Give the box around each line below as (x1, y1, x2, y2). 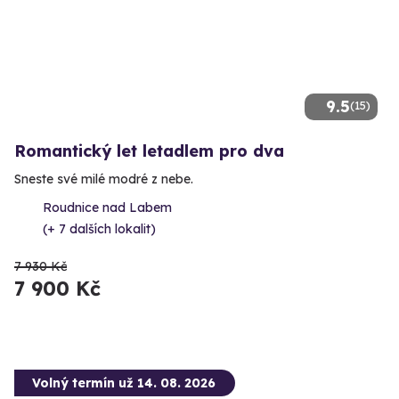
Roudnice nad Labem (43, 199, 172, 216)
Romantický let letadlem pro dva (14, 140, 284, 161)
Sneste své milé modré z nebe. (14, 170, 193, 187)
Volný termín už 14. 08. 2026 (32, 374, 216, 391)
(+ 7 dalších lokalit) (43, 220, 156, 237)
